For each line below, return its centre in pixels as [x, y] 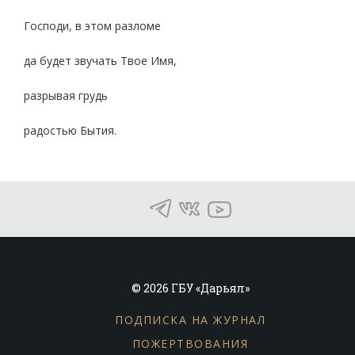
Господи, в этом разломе [92, 26]
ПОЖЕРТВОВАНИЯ [190, 344]
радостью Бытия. [70, 130]
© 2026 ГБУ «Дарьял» [190, 288]
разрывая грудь [66, 95]
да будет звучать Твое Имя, [100, 61]
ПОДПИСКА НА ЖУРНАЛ [190, 320]
